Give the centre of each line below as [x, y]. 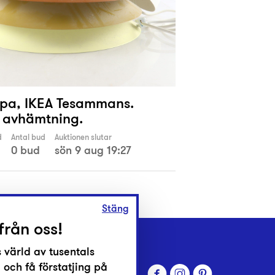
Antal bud [28, 137]
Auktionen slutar [83, 137]
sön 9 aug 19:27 [93, 150]
